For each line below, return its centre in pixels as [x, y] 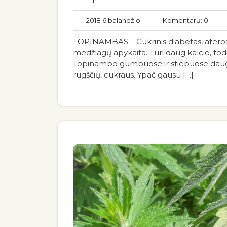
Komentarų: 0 [183, 20]
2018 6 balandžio [112, 20]
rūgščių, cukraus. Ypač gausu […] [133, 75]
